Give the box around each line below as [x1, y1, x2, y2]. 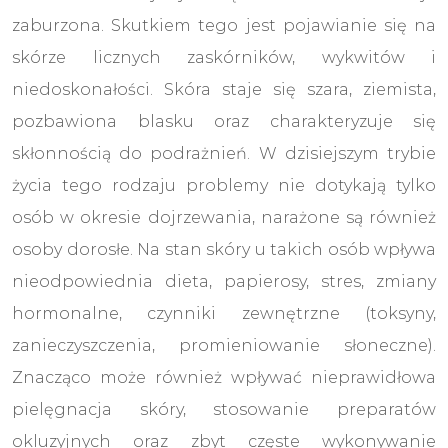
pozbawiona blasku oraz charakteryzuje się [12, 111, 436, 131]
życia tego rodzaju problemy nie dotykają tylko [12, 175, 436, 195]
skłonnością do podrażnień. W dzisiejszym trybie [12, 143, 436, 163]
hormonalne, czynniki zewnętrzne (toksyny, [12, 303, 436, 323]
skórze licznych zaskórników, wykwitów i [12, 47, 436, 67]
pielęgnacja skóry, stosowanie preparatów [12, 399, 436, 419]
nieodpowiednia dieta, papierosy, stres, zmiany [12, 271, 436, 291]
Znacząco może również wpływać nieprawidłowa [12, 367, 436, 387]
